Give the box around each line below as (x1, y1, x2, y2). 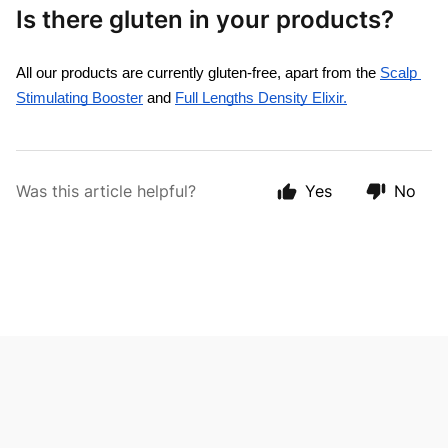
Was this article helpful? (16, 181, 196, 201)
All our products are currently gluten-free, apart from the (16, 65, 380, 81)
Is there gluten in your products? (16, 5, 394, 34)
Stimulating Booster (16, 90, 143, 106)
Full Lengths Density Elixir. (175, 90, 347, 106)
